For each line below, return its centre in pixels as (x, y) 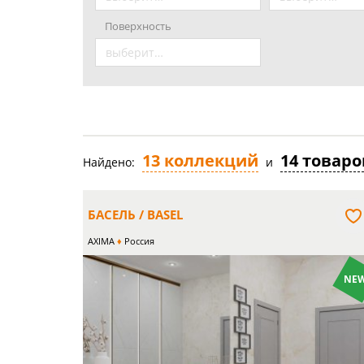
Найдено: (109, 162)
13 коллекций (200, 160)
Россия (138, 241)
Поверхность (138, 26)
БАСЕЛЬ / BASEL (135, 214)
